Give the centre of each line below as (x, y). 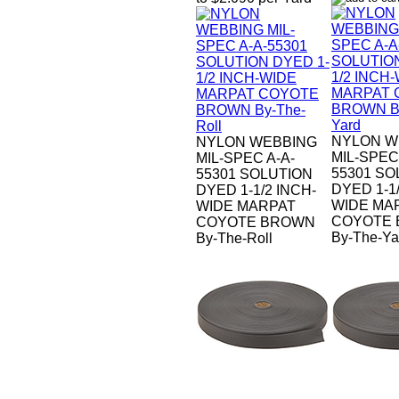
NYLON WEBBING (256, 142)
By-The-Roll (234, 239)
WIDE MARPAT (246, 207)
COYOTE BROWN (256, 223)
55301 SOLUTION (254, 175)
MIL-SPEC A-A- (245, 159)
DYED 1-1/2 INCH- (256, 191)
